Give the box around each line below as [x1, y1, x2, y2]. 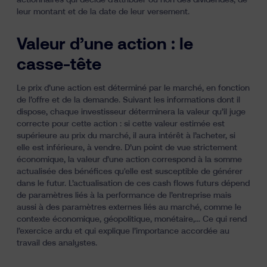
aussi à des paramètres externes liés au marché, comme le [17, 203, 241, 212]
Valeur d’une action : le [17, 37, 193, 53]
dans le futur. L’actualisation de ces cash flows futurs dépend [17, 179, 250, 188]
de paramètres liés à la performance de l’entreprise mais [17, 191, 231, 200]
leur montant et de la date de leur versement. [17, 8, 190, 16]
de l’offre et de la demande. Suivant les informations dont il [17, 96, 240, 104]
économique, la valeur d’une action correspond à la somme [17, 156, 242, 164]
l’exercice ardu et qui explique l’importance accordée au [17, 227, 229, 235]
